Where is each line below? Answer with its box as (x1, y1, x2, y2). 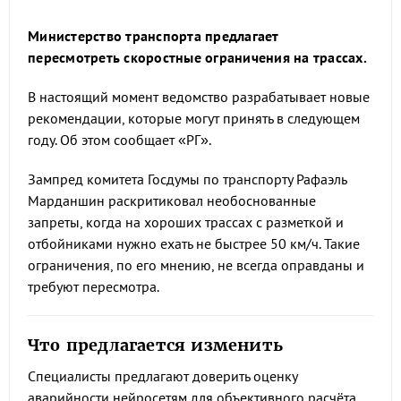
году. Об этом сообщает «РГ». (28, 131, 211, 149)
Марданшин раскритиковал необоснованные (28, 192, 316, 209)
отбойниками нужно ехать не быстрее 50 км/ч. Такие (28, 235, 360, 252)
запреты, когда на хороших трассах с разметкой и (28, 213, 344, 231)
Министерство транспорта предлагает (28, 27, 278, 45)
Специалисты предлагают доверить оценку (28, 367, 297, 385)
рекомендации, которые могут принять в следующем (28, 109, 360, 127)
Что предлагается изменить (28, 335, 283, 355)
